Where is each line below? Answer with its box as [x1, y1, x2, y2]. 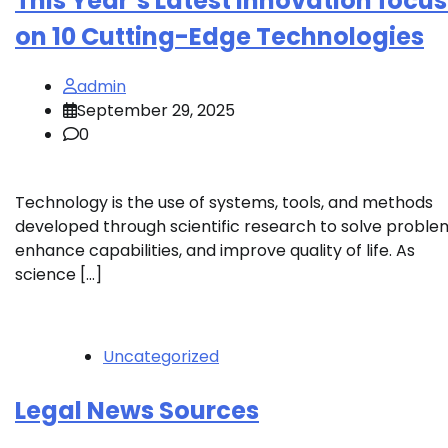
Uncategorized [103, 344, 219, 368]
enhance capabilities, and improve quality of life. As [15, 238, 415, 262]
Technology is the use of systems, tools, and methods [15, 190, 433, 214]
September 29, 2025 [77, 98, 235, 122]
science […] [15, 262, 102, 286]
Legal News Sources [15, 393, 259, 427]
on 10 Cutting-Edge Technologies [15, 19, 424, 53]
